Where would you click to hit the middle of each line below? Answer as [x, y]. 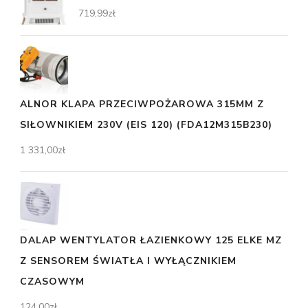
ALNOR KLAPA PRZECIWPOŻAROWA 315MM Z [142, 104]
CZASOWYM [52, 281]
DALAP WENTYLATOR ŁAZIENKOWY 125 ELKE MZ [151, 240]
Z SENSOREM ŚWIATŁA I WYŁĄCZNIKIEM [128, 261]
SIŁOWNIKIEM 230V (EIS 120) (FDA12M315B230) [146, 124]
